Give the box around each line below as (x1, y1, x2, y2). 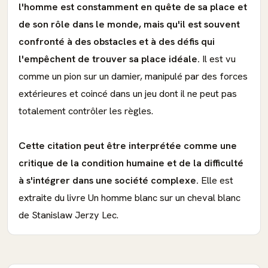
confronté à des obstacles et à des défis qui (19, 35, 215, 48)
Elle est (199, 174, 233, 187)
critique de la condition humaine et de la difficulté (19, 157, 243, 169)
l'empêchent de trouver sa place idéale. (19, 53, 200, 65)
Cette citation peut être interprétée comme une (19, 139, 237, 152)
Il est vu (200, 53, 236, 65)
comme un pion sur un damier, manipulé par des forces (19, 70, 248, 83)
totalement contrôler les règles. (19, 105, 153, 117)
